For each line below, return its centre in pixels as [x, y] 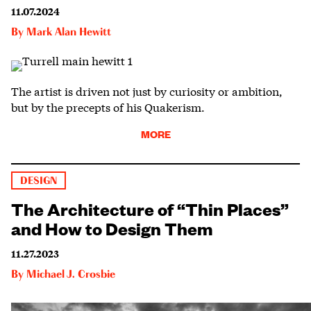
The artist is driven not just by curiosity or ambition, [147, 90]
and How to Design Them [112, 227]
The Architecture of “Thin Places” [150, 208]
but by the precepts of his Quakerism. [108, 106]
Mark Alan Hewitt [69, 32]
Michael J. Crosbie [71, 275]
